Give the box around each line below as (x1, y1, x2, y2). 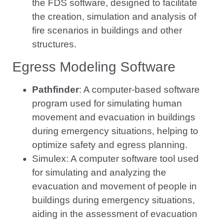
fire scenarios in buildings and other (32, 25, 182, 36)
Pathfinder (32, 84, 79, 95)
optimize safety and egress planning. (32, 139, 187, 150)
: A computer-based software (79, 84, 200, 95)
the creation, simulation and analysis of (32, 11, 196, 22)
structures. (32, 39, 76, 50)
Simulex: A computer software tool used (32, 153, 199, 164)
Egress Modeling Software (12, 59, 176, 74)
